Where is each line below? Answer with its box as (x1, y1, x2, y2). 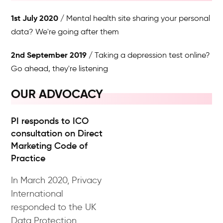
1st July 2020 (11, 13, 59, 23)
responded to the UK (11, 202, 97, 213)
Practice (11, 153, 46, 164)
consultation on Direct (11, 128, 103, 139)
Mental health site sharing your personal (66, 13, 211, 23)
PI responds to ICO (11, 115, 89, 126)
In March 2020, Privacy (11, 175, 102, 186)
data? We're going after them (11, 27, 119, 36)
